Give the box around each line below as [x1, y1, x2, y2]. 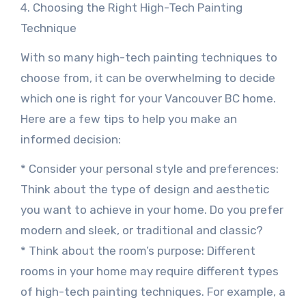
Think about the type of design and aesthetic [20, 182, 269, 196]
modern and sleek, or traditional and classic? [20, 223, 263, 237]
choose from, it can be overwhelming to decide [20, 71, 275, 85]
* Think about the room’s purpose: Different [20, 244, 255, 258]
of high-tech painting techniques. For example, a [20, 285, 286, 298]
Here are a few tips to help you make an [20, 112, 237, 126]
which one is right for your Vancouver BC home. [20, 92, 276, 105]
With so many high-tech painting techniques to [20, 51, 277, 64]
